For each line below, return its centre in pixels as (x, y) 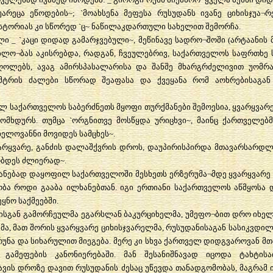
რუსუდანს (176, 13)
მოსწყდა (134, 120)
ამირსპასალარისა (95, 66)
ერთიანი (154, 187)
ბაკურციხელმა (153, 214)
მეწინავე (155, 40)
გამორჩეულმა (51, 214)
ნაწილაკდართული (128, 26)
